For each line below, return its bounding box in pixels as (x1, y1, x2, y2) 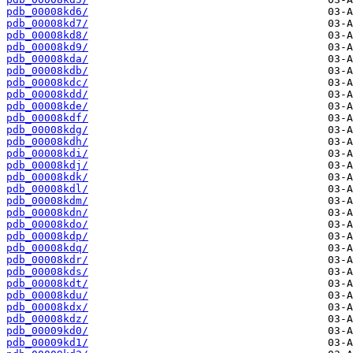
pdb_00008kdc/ (6, 76, 88, 89)
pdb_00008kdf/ (6, 112, 88, 124)
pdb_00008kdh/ (6, 136, 88, 148)
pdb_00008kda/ (6, 53, 88, 65)
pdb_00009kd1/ (6, 336, 88, 349)
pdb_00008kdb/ (6, 65, 88, 77)
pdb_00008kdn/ (6, 206, 88, 219)
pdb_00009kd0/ (6, 325, 88, 337)
